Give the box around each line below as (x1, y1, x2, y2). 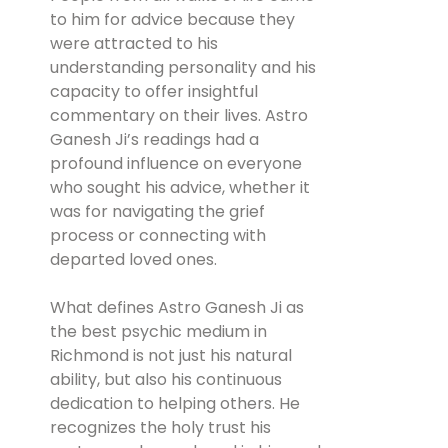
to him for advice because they (50, 7, 295, 31)
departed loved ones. (50, 247, 217, 271)
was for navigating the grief (50, 199, 265, 223)
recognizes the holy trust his (50, 415, 271, 439)
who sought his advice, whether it (50, 175, 310, 199)
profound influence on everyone (50, 151, 302, 175)
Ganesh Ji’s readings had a (50, 127, 259, 151)
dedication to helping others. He (50, 391, 300, 415)
